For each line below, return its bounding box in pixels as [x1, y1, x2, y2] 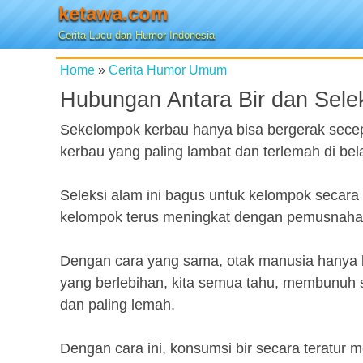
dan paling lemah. [60, 297, 175, 313]
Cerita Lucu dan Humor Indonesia [58, 29, 215, 41]
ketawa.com [58, 2, 168, 24]
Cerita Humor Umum [109, 62, 227, 77]
